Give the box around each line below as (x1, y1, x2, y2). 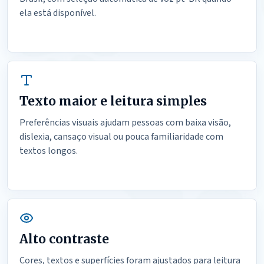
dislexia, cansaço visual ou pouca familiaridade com (19, 130, 223, 143)
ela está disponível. (19, 6, 96, 19)
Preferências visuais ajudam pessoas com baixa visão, (19, 116, 231, 129)
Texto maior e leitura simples (19, 93, 207, 109)
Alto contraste (19, 231, 109, 247)
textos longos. (19, 144, 78, 157)
